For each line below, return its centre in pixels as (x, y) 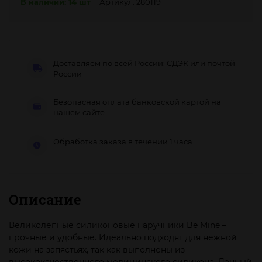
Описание (45, 200)
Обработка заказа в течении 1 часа (123, 141)
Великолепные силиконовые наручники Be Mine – (118, 225)
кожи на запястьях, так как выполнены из (97, 250)
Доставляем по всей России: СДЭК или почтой (144, 63)
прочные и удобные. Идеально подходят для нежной (123, 238)
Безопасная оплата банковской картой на (137, 102)
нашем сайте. (80, 113)
